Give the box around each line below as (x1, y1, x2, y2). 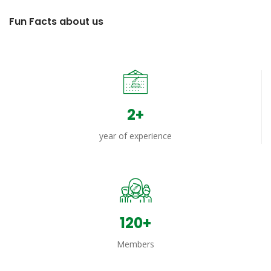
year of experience (99, 130, 172, 142)
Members (117, 238, 154, 250)
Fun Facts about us (9, 15, 103, 28)
